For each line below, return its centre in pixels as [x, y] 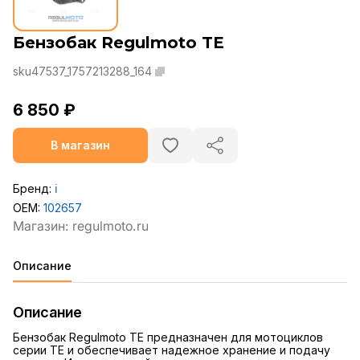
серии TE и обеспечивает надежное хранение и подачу [172, 350]
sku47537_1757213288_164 [82, 72]
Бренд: [34, 189]
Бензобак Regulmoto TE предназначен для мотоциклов [168, 337]
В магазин [80, 145]
